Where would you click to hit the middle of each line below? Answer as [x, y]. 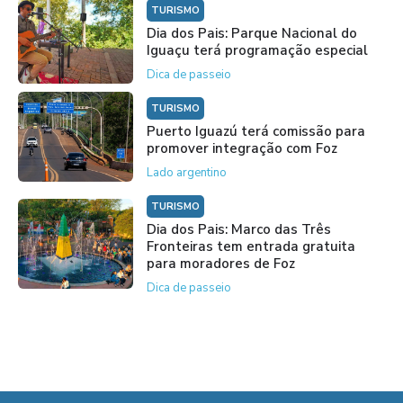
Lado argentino [186, 172]
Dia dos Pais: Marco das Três [238, 229]
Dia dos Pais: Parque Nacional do [251, 33]
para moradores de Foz [220, 263]
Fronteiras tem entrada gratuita [251, 246]
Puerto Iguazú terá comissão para [255, 131]
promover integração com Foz [242, 148]
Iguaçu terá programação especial [257, 50]
